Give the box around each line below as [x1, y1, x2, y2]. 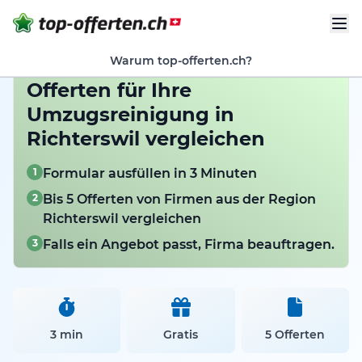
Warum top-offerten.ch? [110, 53, 252, 69]
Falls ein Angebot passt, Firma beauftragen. [43, 237, 335, 252]
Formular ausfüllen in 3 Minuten [43, 166, 257, 181]
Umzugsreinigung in [27, 103, 234, 126]
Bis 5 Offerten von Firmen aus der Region [43, 192, 316, 207]
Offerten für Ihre [27, 78, 192, 102]
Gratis [163, 327, 199, 342]
